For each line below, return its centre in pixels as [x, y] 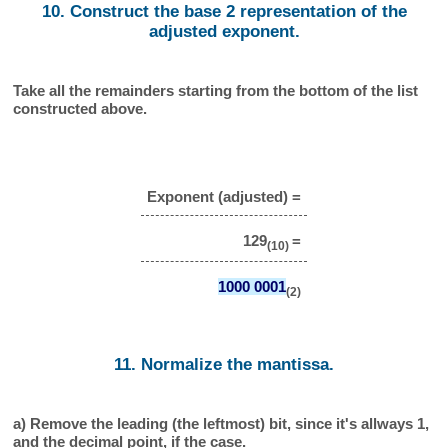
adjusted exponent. [224, 32]
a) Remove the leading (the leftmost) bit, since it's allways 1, [221, 423]
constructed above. [80, 109]
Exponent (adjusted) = [224, 197]
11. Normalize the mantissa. [224, 365]
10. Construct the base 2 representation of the [224, 12]
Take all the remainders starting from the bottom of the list [216, 91]
